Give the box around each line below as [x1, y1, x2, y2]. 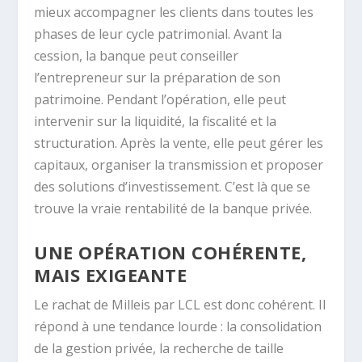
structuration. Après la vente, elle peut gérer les [34, 134, 324, 153]
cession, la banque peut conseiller [34, 47, 239, 65]
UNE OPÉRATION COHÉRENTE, [34, 239, 307, 264]
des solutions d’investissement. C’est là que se [34, 178, 311, 196]
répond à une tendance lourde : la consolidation [34, 317, 322, 335]
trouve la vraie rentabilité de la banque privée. [34, 200, 313, 218]
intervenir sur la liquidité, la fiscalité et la [34, 112, 277, 131]
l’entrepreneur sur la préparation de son [34, 69, 281, 87]
